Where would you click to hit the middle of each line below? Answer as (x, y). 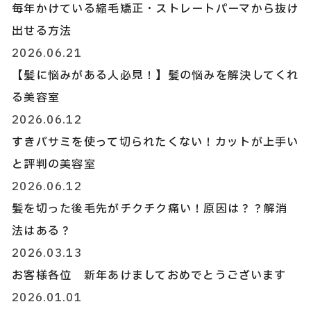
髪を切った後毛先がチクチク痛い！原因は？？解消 (150, 209)
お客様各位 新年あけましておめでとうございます (149, 276)
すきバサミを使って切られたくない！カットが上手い (155, 142)
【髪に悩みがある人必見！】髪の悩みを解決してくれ (155, 76)
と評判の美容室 (54, 165)
